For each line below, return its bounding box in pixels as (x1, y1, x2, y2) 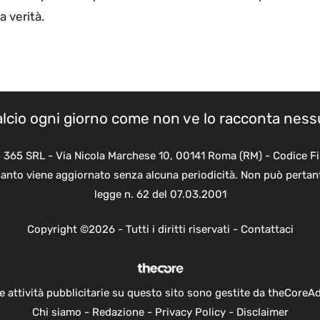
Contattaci (240, 223, 294, 236)
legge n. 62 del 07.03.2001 (94, 187, 226, 201)
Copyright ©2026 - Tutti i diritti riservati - (26, 223, 241, 236)
